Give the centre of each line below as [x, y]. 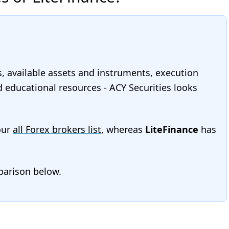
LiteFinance [172, 129]
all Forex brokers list [57, 129]
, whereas [123, 129]
